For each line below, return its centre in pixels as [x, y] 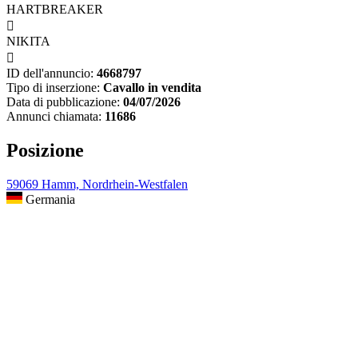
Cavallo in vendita [152, 88]
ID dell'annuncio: [50, 74]
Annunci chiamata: [54, 117]
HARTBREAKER [55, 10]
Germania [49, 200]
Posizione [45, 151]
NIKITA [28, 42]
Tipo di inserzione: [53, 88]
